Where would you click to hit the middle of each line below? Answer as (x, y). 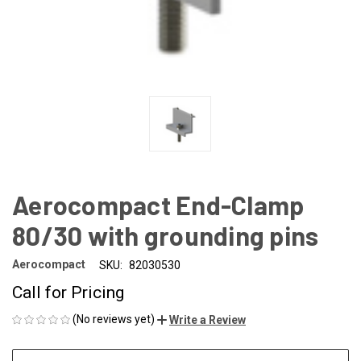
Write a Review (207, 320)
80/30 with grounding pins (166, 235)
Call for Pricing (68, 292)
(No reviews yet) (114, 319)
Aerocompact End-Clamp (158, 204)
